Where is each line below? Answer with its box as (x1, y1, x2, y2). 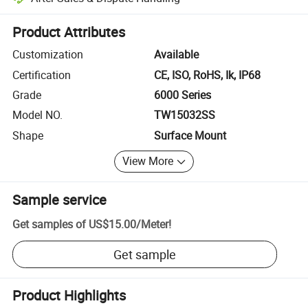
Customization (12, 47, 84, 63)
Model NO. (12, 107, 63, 123)
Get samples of (12, 217, 87, 232)
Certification (12, 67, 71, 82)
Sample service (12, 190, 107, 209)
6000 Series (154, 87, 211, 102)
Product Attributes (12, 23, 126, 42)
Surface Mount (154, 127, 226, 143)
